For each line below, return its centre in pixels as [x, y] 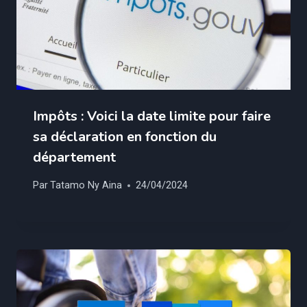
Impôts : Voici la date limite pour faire [152, 116]
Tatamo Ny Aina [86, 186]
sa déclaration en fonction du [125, 136]
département [74, 157]
